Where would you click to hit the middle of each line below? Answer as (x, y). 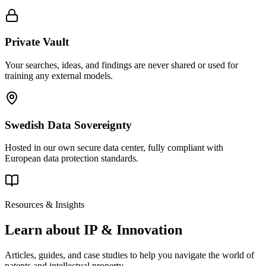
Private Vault (37, 42)
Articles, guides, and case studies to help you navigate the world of (129, 255)
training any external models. (59, 76)
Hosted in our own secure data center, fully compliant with (114, 148)
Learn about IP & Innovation (94, 230)
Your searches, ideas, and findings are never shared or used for (121, 65)
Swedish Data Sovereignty (68, 125)
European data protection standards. (72, 159)
